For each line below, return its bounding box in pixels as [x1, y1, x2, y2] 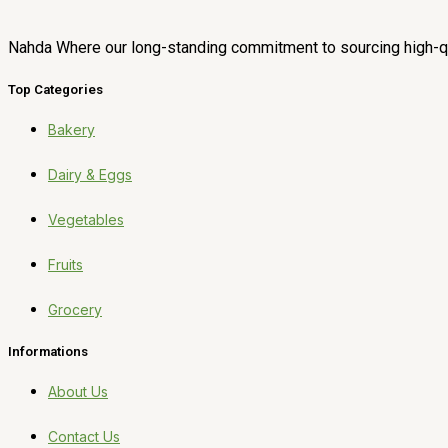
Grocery [48, 300, 102, 318]
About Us [48, 382, 108, 400]
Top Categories [8, 81, 103, 97]
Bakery [48, 120, 95, 138]
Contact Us [48, 427, 120, 445]
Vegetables [48, 210, 124, 228]
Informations [8, 343, 88, 359]
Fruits [48, 255, 83, 273]
